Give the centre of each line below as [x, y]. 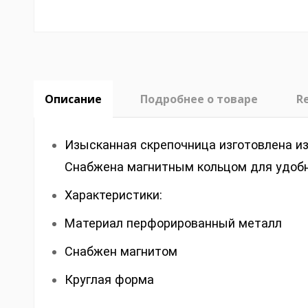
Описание [73, 99]
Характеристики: [113, 195]
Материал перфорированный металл [173, 223]
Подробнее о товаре [199, 99]
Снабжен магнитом [121, 252]
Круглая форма [109, 280]
